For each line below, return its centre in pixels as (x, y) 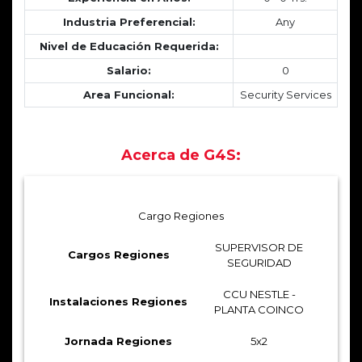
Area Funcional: (129, 94)
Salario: (129, 70)
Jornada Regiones (118, 341)
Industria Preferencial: (129, 21)
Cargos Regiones (118, 254)
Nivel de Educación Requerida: (129, 46)
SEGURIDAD (259, 262)
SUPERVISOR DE (259, 247)
